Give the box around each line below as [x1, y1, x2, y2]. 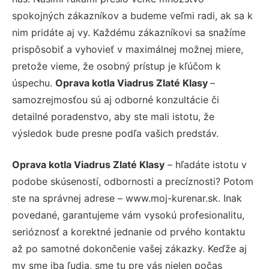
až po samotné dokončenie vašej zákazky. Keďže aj [12, 242, 247, 255]
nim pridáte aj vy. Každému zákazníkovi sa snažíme [12, 26, 246, 38]
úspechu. [12, 76, 55, 89]
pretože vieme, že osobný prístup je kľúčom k [12, 59, 221, 72]
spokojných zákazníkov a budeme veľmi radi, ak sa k [12, 9, 253, 22]
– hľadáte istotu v [165, 158, 247, 171]
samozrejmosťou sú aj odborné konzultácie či [12, 93, 219, 106]
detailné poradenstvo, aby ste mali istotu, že [12, 110, 214, 122]
